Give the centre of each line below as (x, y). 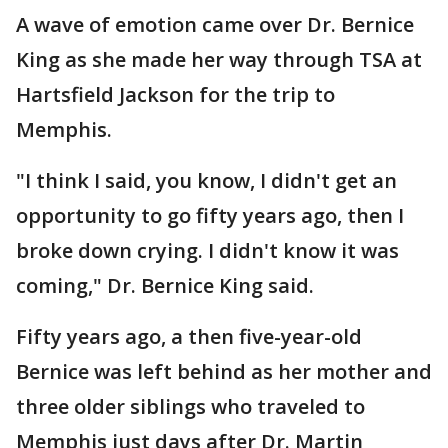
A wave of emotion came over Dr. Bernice (215, 24)
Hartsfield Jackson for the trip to (175, 94)
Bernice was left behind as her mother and (224, 371)
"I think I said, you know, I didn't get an (206, 180)
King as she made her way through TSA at (219, 59)
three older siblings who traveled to (190, 406)
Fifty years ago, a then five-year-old (189, 336)
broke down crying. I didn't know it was (207, 250)
